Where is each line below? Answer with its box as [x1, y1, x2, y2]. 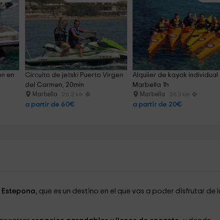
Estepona [1, 188, 35, 195]
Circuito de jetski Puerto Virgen [25, 72, 125, 79]
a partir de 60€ [25, 101, 75, 108]
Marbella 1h [133, 82, 169, 88]
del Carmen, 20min [25, 82, 84, 88]
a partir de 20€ [133, 101, 182, 108]
